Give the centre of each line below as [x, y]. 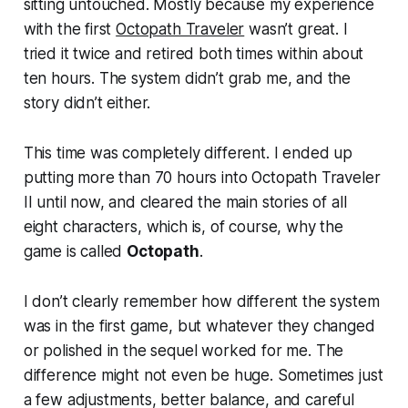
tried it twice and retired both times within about [194, 53]
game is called [75, 251]
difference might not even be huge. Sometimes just [203, 375]
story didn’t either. [87, 102]
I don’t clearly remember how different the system [201, 301]
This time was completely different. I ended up [188, 153]
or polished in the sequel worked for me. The [184, 350]
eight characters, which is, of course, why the [183, 226]
